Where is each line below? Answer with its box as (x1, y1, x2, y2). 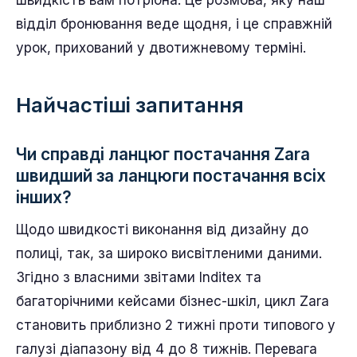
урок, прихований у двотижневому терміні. (16, 39, 306, 56)
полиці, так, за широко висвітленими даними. (16, 245, 322, 261)
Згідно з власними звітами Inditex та (16, 269, 261, 285)
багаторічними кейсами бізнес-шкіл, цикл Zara (16, 292, 329, 309)
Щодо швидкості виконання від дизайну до (16, 221, 308, 237)
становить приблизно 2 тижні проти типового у (16, 316, 335, 333)
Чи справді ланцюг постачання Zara (16, 143, 310, 164)
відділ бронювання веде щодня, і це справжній (16, 15, 332, 32)
